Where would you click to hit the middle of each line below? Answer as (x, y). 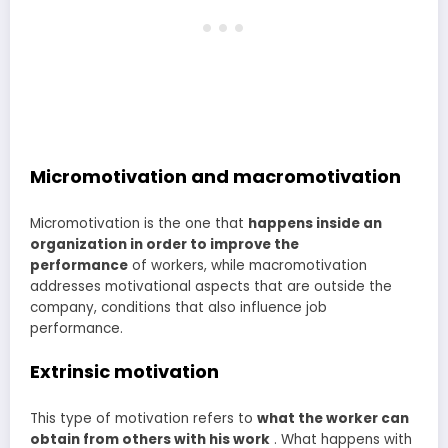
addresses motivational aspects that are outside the (211, 286)
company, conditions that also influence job (178, 307)
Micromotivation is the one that (139, 223)
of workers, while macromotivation (247, 265)
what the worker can (333, 418)
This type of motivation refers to (143, 418)
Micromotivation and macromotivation (215, 177)
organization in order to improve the (164, 244)
